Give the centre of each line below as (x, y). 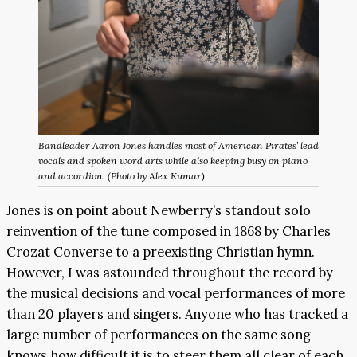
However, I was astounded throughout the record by (170, 272)
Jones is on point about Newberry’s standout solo (159, 210)
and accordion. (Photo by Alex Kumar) (122, 175)
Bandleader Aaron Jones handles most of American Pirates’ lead (178, 145)
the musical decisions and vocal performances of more (176, 293)
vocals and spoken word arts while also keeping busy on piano (173, 160)
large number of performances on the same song (159, 334)
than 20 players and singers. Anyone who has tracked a (177, 314)
